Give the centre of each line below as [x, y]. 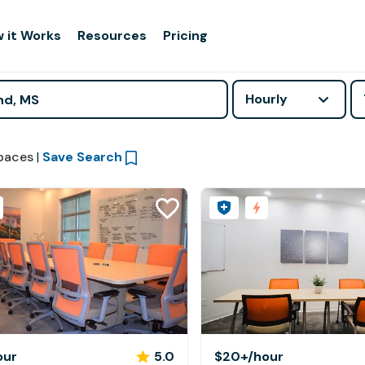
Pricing [186, 35]
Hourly [267, 99]
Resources [112, 35]
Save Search [82, 157]
